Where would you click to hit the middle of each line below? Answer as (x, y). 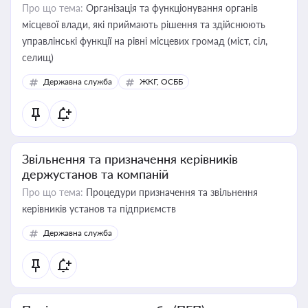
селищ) (38, 57)
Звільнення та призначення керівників (130, 159)
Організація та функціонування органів (170, 8)
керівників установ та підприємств (99, 209)
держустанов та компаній (95, 174)
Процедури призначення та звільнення (170, 192)
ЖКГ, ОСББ (161, 81)
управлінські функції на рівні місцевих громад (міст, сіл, (145, 41)
